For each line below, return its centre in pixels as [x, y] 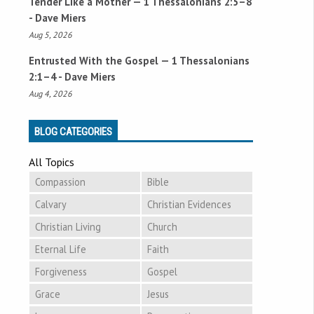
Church [162, 227]
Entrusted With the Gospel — [100, 60]
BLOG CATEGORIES [73, 131]
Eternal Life [61, 250]
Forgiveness [61, 272]
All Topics [52, 162]
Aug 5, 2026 [50, 34]
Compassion [60, 182]
